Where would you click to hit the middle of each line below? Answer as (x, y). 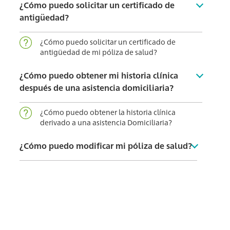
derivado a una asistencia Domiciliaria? (106, 122)
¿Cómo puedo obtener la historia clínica (108, 112)
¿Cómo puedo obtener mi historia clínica (99, 75)
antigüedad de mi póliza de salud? (99, 52)
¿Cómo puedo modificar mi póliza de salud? (106, 146)
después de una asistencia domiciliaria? (97, 88)
